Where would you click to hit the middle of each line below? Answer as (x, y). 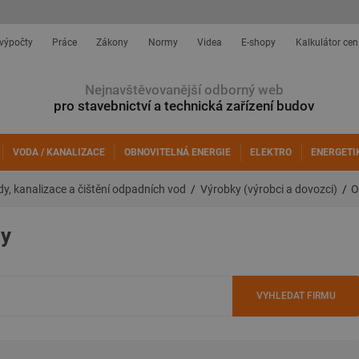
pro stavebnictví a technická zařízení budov (184, 106)
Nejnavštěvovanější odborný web (184, 90)
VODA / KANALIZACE (58, 152)
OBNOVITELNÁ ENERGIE (178, 152)
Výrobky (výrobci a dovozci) (268, 189)
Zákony (113, 42)
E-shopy (259, 42)
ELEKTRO (271, 152)
